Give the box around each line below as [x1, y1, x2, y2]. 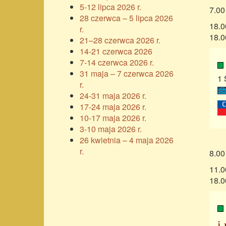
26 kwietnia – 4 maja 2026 [80, 134, 174, 146]
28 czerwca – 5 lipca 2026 [80, 12, 173, 24]
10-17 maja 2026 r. [80, 112, 146, 124]
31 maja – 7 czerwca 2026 [80, 68, 174, 80]
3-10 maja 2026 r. [80, 123, 142, 135]
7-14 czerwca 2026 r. [80, 56, 154, 69]
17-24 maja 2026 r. [80, 101, 146, 113]
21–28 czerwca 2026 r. [80, 34, 160, 46]
